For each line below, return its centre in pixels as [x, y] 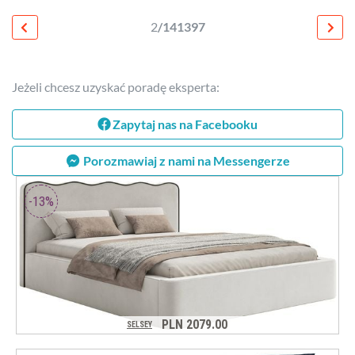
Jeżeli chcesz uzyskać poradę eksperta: [116, 86]
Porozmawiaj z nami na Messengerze [185, 160]
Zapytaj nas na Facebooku [184, 124]
